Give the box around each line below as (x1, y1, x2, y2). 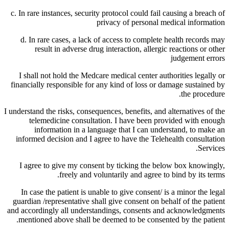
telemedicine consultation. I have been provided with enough (29, 116, 225, 125)
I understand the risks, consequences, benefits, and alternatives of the (4, 106, 225, 116)
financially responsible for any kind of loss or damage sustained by (11, 80, 225, 89)
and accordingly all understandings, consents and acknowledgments (7, 205, 225, 215)
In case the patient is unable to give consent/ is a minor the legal (21, 187, 225, 196)
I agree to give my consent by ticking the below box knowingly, (19, 161, 225, 170)
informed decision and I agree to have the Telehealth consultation (16, 134, 225, 143)
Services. (198, 143, 225, 152)
